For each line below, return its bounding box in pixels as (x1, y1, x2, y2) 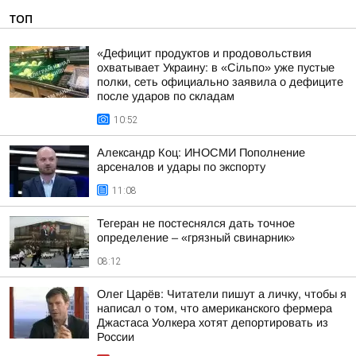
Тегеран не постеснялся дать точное (97, 217, 295, 230)
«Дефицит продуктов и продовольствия (97, 47, 311, 60)
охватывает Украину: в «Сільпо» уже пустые (97, 61, 335, 74)
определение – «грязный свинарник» (97, 231, 295, 244)
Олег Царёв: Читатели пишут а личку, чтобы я (97, 288, 346, 300)
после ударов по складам (97, 90, 234, 103)
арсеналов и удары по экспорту (97, 161, 265, 173)
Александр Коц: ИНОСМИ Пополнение (97, 146, 305, 159)
